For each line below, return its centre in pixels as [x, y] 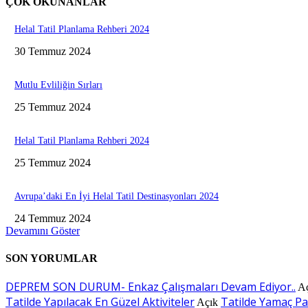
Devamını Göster [43, 231]
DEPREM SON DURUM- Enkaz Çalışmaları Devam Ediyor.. [151, 287]
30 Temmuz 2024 [53, 52]
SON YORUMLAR [52, 258]
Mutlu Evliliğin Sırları [58, 85]
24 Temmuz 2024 [53, 219]
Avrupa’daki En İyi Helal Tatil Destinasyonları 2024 [117, 197]
